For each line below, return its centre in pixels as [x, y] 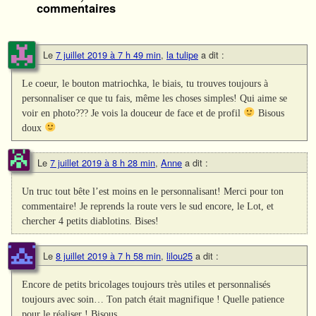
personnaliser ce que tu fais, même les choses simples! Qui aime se [155, 98]
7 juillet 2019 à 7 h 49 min [108, 54]
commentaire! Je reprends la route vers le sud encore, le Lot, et [148, 206]
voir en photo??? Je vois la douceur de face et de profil [133, 113]
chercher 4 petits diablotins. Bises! [91, 220]
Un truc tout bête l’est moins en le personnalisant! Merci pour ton [153, 191]
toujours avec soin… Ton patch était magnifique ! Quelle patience [153, 299]
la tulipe [182, 54]
